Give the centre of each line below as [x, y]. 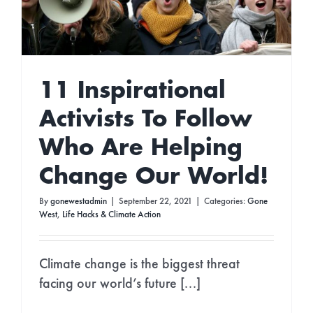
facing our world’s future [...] [119, 284]
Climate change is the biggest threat [139, 264]
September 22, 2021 [155, 201]
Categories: [225, 201]
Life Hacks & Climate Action [111, 214]
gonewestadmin [78, 201]
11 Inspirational [132, 91]
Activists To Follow [145, 119]
